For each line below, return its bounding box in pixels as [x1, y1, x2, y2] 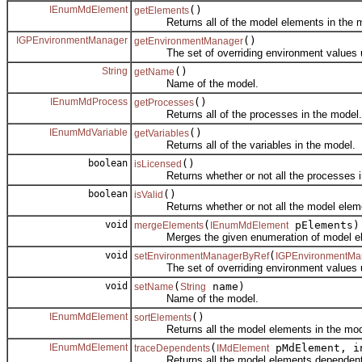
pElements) [288, 218, 360, 231]
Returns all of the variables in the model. [134, 138, 356, 151]
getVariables [134, 127, 189, 139]
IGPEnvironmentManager [16, 34, 128, 46]
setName [134, 280, 174, 293]
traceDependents [134, 342, 210, 354]
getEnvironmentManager [134, 35, 243, 47]
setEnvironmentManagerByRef [134, 250, 269, 262]
